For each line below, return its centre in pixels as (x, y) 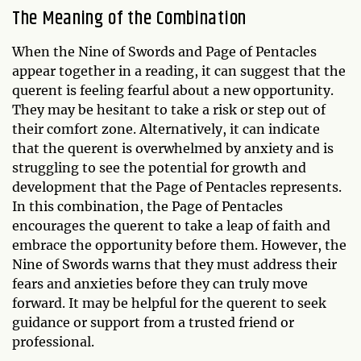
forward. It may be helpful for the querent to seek (169, 303)
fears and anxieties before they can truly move (160, 284)
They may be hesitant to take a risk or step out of (169, 110)
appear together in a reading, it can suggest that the (179, 71)
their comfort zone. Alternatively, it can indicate (166, 129)
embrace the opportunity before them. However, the (179, 245)
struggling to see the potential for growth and (159, 168)
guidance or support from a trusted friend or (153, 323)
